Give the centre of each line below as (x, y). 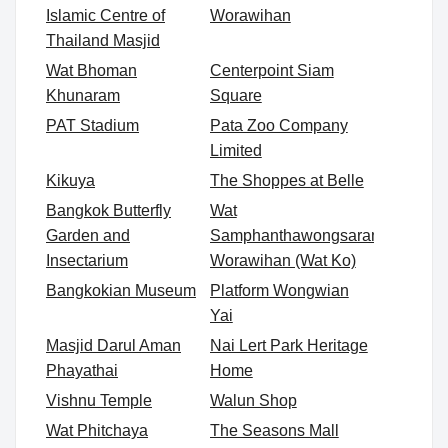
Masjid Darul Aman (113, 346)
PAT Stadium (92, 126)
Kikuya (70, 181)
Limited (235, 151)
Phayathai (82, 371)
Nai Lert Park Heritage (288, 346)
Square (235, 96)
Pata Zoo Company (278, 126)
